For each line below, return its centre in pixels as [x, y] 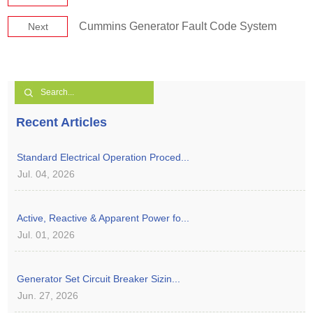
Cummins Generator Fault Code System [178, 26]
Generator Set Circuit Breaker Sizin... [99, 278]
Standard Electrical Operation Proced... [103, 157]
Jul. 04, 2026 [46, 174]
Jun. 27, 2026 [48, 295]
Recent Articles [62, 122]
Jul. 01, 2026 [46, 234]
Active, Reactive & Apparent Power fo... [103, 218]
